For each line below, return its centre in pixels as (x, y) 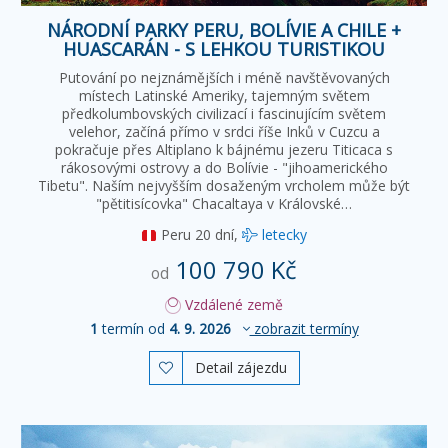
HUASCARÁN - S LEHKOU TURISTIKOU (224, 48)
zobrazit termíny (304, 328)
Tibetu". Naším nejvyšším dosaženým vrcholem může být (224, 185)
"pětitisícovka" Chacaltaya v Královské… (224, 203)
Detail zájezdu (240, 367)
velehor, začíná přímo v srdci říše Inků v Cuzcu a (224, 131)
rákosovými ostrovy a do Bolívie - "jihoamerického (224, 167)
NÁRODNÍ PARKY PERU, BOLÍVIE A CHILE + (224, 29)
